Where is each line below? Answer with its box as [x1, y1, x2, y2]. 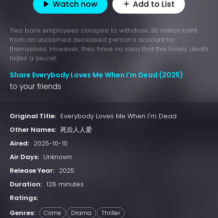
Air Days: [10, 152, 39, 162]
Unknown [43, 152, 72, 162]
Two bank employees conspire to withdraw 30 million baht [10, 26, 197, 36]
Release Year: [10, 166, 54, 176]
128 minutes [46, 180, 84, 189]
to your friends [10, 81, 61, 92]
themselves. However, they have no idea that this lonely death [10, 44, 208, 54]
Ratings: [10, 193, 38, 203]
